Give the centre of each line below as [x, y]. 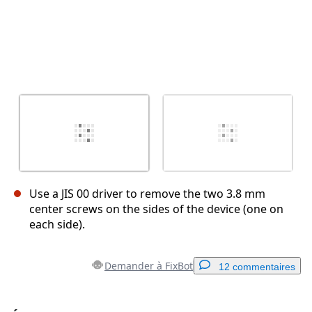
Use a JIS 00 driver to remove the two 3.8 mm [147, 194]
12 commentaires [257, 267]
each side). [57, 225]
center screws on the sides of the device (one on [156, 209]
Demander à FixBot [149, 266]
